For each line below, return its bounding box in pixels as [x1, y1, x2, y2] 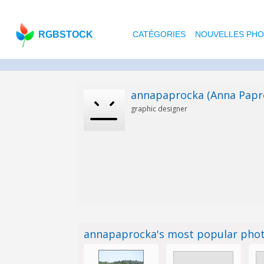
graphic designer [130, 104, 187, 114]
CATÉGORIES [132, 29, 186, 39]
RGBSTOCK [38, 29, 94, 39]
